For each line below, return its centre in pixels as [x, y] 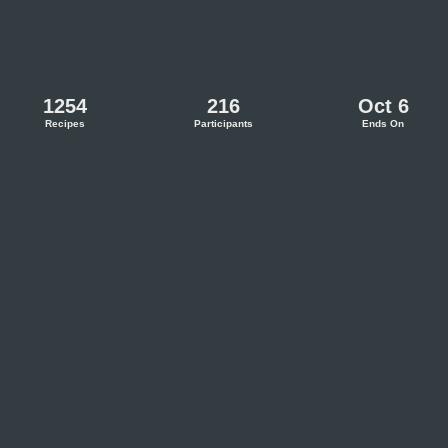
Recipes [64, 123]
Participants [224, 123]
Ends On [383, 123]
